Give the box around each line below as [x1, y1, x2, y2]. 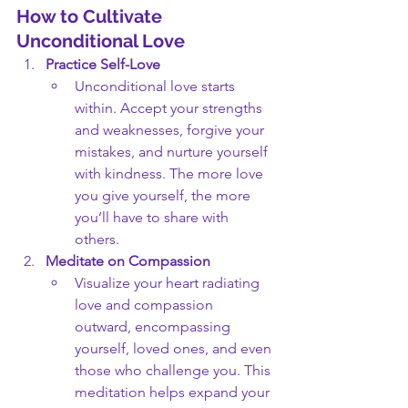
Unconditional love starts [75, 77, 239, 95]
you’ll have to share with [75, 209, 232, 226]
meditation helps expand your [75, 383, 273, 401]
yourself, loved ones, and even [75, 340, 275, 357]
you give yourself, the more [75, 187, 254, 204]
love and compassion [75, 296, 217, 313]
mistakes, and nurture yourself [75, 143, 271, 160]
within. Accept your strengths [75, 99, 266, 117]
